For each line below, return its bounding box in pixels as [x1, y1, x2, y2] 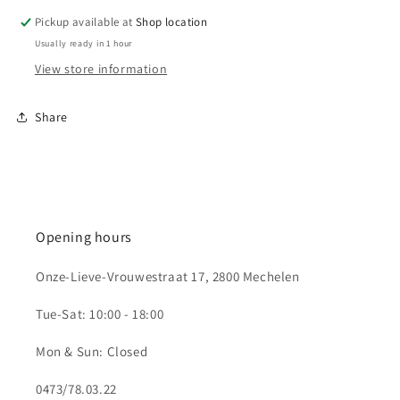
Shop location [136, 14, 208, 29]
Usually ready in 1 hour [35, 37, 133, 49]
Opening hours [36, 228, 132, 246]
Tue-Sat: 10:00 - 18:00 [36, 305, 164, 322]
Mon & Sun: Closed [36, 343, 148, 360]
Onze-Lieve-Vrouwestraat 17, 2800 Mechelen [36, 268, 300, 285]
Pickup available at [35, 14, 137, 29]
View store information [35, 61, 168, 77]
